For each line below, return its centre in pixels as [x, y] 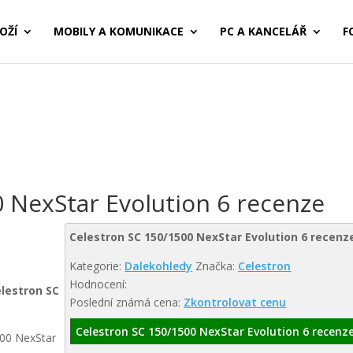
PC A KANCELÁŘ [263, 31]
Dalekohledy [159, 266]
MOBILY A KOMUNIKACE [119, 31]
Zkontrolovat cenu [235, 302]
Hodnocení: [98, 284]
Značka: [217, 266]
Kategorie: [97, 266]
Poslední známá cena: [127, 302]
